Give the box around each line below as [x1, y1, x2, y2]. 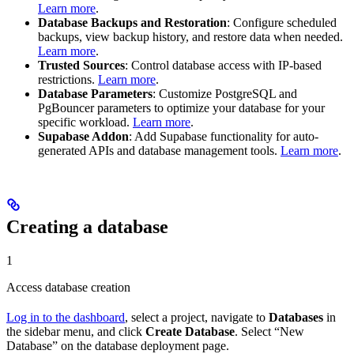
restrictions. [38, 73, 98, 87]
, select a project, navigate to [125, 311, 269, 325]
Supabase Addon [38, 130, 129, 144]
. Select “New [235, 325, 304, 339]
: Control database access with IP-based [125, 58, 322, 73]
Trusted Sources [38, 58, 125, 73]
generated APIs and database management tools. [38, 144, 281, 158]
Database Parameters [38, 87, 153, 101]
